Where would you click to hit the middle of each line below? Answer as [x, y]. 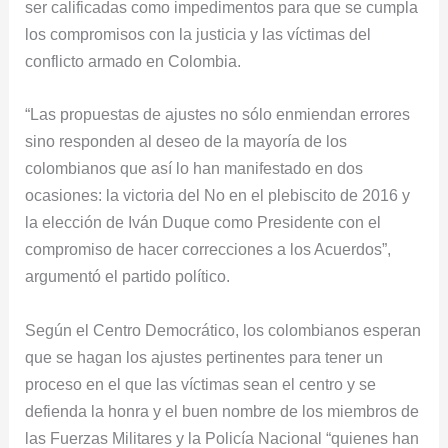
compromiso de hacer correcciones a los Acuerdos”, [208, 249]
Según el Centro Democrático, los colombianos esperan [223, 329]
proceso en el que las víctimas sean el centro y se [201, 383]
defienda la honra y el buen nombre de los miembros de [222, 410]
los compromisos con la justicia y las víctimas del [198, 34]
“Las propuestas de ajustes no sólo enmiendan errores [218, 114]
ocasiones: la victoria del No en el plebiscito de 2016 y [218, 195]
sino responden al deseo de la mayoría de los [186, 141]
